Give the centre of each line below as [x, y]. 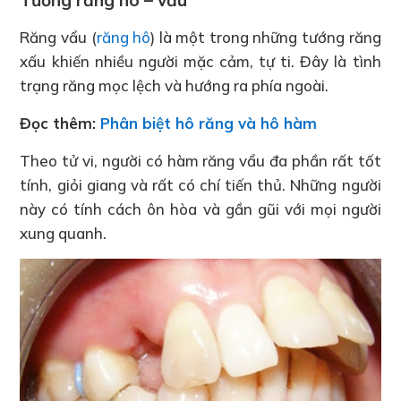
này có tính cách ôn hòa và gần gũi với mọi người [200, 209]
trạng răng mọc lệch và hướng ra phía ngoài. [175, 86]
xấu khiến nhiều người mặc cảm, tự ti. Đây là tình [200, 62]
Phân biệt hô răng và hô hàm [209, 124]
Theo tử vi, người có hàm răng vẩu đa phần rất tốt [200, 161]
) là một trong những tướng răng [266, 38]
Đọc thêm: [60, 124]
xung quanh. [64, 234]
